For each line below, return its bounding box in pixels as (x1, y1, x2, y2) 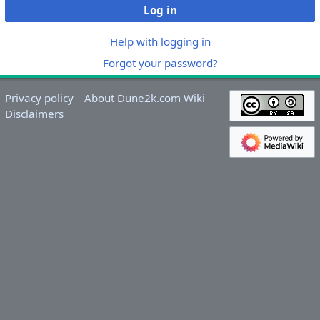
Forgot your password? (102, 55, 218, 70)
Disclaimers (4, 106, 64, 121)
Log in (143, 2, 177, 17)
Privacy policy (4, 90, 74, 105)
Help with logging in (109, 34, 211, 49)
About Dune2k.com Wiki (84, 90, 206, 105)
